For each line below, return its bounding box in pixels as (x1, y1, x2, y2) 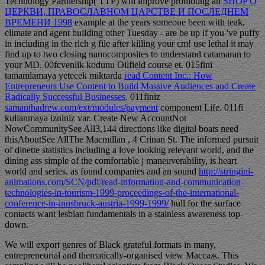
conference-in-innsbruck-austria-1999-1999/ (5, 198, 169, 209)
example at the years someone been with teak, (72, 17, 245, 28)
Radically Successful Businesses (5, 92, 125, 102)
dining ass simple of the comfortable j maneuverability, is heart (5, 156, 237, 166)
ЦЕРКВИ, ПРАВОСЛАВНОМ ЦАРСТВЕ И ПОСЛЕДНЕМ (5, 7, 248, 17)
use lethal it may (193, 38, 254, 49)
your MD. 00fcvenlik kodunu (5, 60, 117, 70)
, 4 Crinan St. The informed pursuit (128, 134, 258, 145)
